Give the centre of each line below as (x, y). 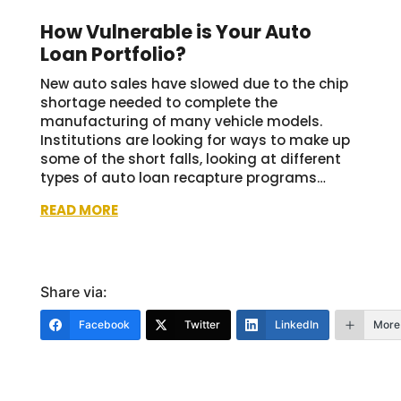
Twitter (202, 324)
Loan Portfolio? (113, 54)
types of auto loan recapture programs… (184, 177)
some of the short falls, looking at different (190, 158)
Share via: (73, 291)
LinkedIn (296, 324)
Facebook (104, 324)
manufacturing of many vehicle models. (181, 121)
